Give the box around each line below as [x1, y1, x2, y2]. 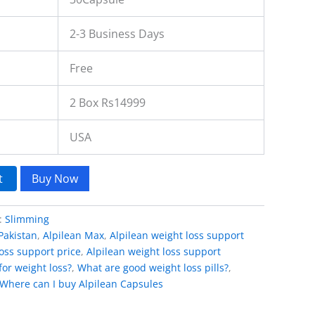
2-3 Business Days [70, 25, 165, 41]
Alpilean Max [43, 228, 104, 242]
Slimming [5, 212, 49, 226]
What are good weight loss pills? [77, 260, 229, 274]
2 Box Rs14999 [70, 94, 146, 110]
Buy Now [32, 170, 79, 186]
